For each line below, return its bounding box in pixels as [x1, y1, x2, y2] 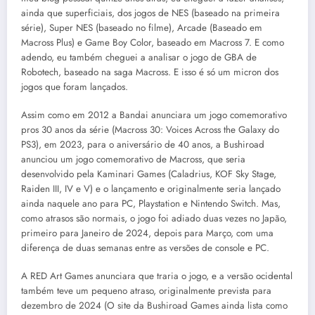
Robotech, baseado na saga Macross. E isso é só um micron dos [21, 65, 278, 79]
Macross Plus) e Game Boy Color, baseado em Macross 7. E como [21, 35, 284, 49]
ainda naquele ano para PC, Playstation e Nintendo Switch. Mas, [21, 196, 281, 210]
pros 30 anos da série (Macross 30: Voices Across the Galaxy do [21, 122, 279, 136]
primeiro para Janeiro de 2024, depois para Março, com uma [21, 226, 274, 240]
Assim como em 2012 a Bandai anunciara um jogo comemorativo [21, 108, 287, 122]
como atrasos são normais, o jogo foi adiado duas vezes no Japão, [21, 211, 287, 225]
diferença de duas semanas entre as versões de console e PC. [21, 240, 269, 255]
